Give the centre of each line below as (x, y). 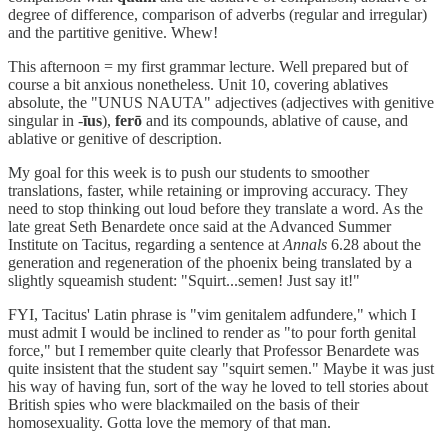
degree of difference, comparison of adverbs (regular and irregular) (217, 14)
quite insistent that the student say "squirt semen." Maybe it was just (221, 368)
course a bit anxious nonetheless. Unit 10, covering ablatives (198, 84)
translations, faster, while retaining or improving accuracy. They (208, 190)
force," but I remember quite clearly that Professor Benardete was (213, 350)
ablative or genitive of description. (115, 138)
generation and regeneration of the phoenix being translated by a (210, 262)
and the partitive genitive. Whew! (113, 32)
